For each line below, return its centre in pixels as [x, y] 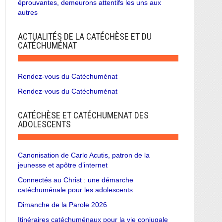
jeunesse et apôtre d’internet [63, 165]
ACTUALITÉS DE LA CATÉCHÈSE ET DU [85, 36]
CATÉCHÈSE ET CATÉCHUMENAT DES [83, 115]
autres [28, 12]
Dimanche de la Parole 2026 [62, 204]
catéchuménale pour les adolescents [75, 190]
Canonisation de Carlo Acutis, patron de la [84, 155]
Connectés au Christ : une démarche [76, 180]
